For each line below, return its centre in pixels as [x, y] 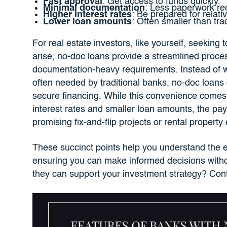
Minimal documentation [94, 8]
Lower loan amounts [87, 22]
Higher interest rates [87, 15]
